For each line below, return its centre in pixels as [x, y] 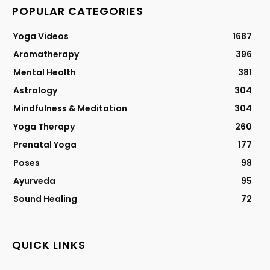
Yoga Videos [41, 36]
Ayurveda [34, 181]
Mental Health [45, 73]
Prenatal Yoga [45, 145]
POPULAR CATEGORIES [78, 11]
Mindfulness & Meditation [70, 109]
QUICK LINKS [49, 245]
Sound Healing [45, 199]
